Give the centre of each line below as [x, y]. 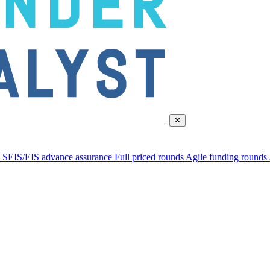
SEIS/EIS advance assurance [58, 157]
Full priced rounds [150, 157]
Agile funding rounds [227, 157]
